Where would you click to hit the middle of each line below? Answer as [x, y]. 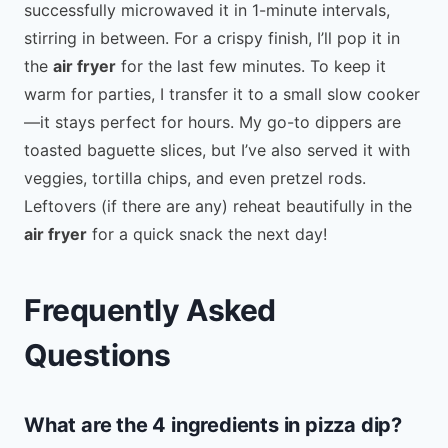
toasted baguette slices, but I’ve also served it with [217, 149]
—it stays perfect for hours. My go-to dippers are [212, 121]
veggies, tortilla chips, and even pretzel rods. [195, 177]
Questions [97, 354]
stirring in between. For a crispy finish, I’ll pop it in [212, 37]
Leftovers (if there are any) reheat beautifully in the [218, 205]
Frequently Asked [150, 309]
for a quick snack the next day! [207, 233]
